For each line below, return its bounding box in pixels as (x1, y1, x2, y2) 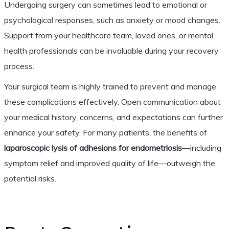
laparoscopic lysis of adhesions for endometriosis (4, 142, 182, 153)
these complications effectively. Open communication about (4, 96, 221, 107)
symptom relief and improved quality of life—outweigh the (4, 157, 215, 168)
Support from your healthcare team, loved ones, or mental (4, 30, 213, 40)
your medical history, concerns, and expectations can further (4, 111, 223, 122)
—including (181, 142, 221, 153)
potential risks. (4, 173, 56, 184)
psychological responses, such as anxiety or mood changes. (4, 14, 220, 25)
